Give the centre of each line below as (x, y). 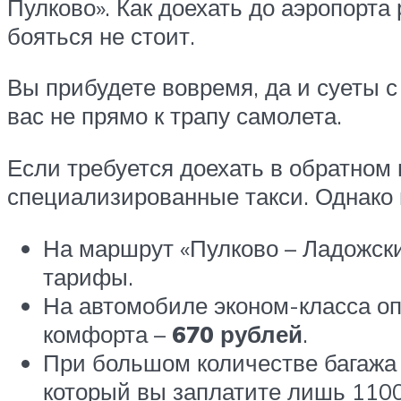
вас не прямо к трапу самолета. (175, 116)
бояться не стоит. (101, 35)
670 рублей (237, 333)
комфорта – (107, 333)
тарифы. (88, 276)
